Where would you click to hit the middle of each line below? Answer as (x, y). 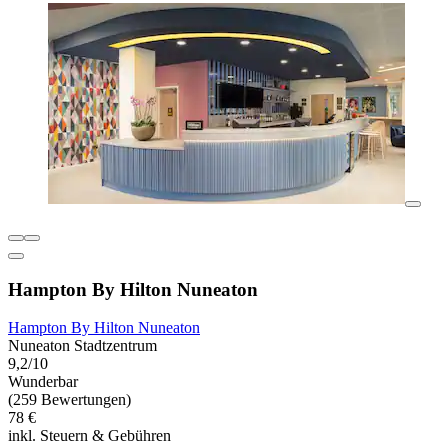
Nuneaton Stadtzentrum (82, 346)
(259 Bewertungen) (69, 400)
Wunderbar (43, 382)
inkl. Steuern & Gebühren (89, 436)
